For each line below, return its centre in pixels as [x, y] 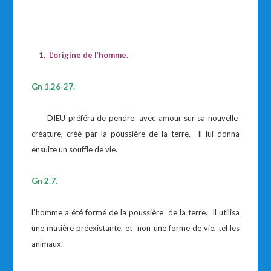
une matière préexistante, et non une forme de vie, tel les [135, 228]
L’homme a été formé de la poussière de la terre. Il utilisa [135, 212]
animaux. [47, 244]
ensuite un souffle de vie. [75, 149]
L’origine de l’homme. [88, 55]
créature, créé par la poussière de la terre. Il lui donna [135, 134]
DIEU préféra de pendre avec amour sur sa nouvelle [135, 118]
